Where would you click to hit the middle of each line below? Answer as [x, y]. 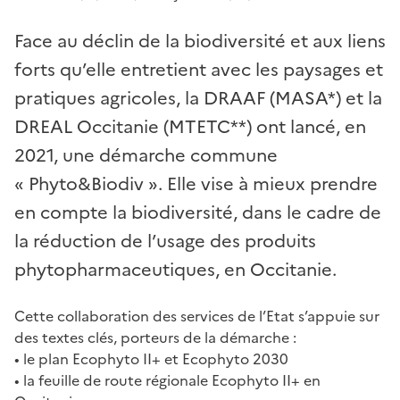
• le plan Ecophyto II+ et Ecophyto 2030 [151, 358]
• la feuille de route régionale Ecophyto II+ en [167, 380]
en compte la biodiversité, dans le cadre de [198, 212]
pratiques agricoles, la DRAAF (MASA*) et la [198, 98]
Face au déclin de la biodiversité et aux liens [200, 41]
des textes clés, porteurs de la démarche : [155, 337]
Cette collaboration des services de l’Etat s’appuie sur [197, 316]
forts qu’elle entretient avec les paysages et [199, 69]
